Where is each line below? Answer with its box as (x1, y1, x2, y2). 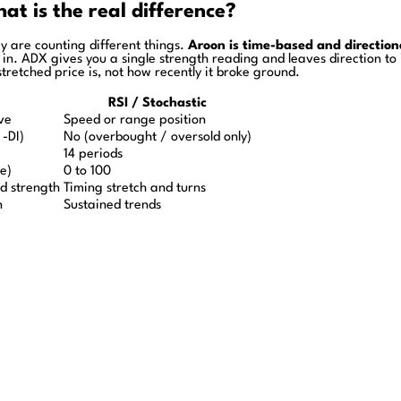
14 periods (64, 147, 123, 161)
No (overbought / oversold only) (64, 130, 252, 144)
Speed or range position (64, 113, 206, 127)
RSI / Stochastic (108, 96, 207, 110)
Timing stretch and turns (64, 181, 206, 195)
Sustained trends (64, 198, 161, 212)
